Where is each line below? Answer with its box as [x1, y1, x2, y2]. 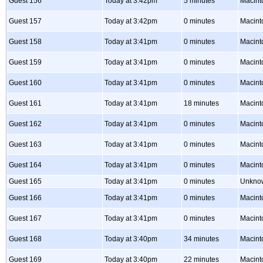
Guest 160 [9, 79, 42, 87]
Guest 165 [9, 177, 42, 186]
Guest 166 [9, 194, 42, 202]
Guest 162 [9, 120, 42, 128]
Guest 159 [9, 58, 42, 66]
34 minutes [184, 235, 219, 243]
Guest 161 [9, 99, 42, 107]
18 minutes [184, 99, 219, 107]
